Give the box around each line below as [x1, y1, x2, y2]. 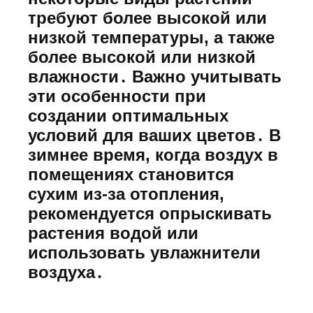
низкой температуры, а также [28, 27, 275, 47]
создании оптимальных [28, 105, 228, 125]
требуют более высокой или [28, 8, 267, 27]
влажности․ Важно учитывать [28, 66, 282, 86]
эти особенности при [28, 86, 206, 105]
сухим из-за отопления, [28, 184, 224, 203]
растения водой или [28, 223, 198, 242]
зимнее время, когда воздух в [28, 145, 278, 164]
